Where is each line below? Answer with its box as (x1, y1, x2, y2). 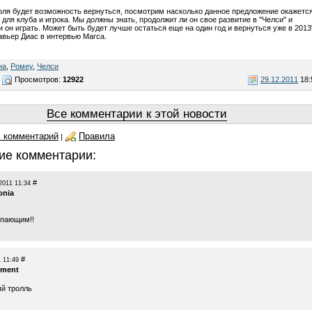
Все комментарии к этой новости (47, 107, 227, 120)
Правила (79, 131, 115, 141)
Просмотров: (13, 75, 63, 84)
